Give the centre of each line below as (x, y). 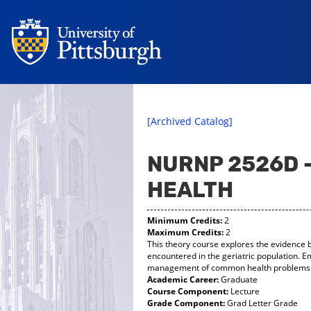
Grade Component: (186, 303)
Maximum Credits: (185, 232)
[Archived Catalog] (190, 121)
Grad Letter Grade (261, 303)
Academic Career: (183, 279)
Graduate (238, 279)
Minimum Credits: (185, 220)
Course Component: (188, 291)
